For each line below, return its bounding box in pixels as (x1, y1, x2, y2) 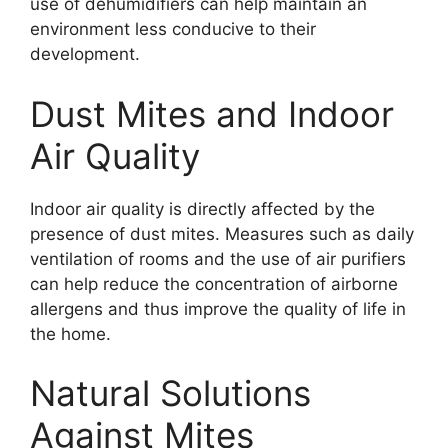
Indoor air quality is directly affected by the (30, 198, 375, 219)
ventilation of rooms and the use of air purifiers (30, 248, 406, 269)
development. (30, 44, 140, 65)
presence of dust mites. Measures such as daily (30, 223, 414, 244)
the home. (30, 323, 111, 344)
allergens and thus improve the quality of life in (30, 298, 406, 319)
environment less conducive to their (30, 19, 316, 40)
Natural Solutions (30, 372, 311, 415)
